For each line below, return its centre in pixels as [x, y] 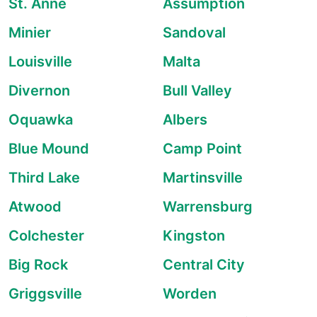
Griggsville [45, 294]
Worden [190, 294]
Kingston [194, 236]
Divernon [39, 91]
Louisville [40, 62]
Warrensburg [208, 207]
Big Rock [38, 265]
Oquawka [41, 120]
